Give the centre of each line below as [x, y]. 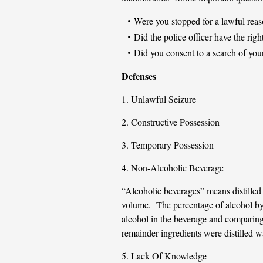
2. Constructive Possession [170, 122]
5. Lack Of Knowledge [164, 256]
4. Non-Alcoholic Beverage [172, 168]
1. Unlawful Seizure [159, 99]
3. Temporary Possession [167, 145]
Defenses [139, 76]
